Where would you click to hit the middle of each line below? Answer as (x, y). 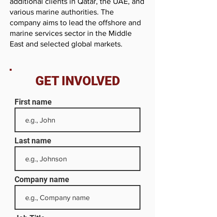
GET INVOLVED (77, 81)
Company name (42, 179)
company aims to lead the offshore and (75, 23)
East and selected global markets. (66, 44)
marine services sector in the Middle (71, 33)
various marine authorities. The (62, 12)
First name (33, 102)
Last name (33, 141)
